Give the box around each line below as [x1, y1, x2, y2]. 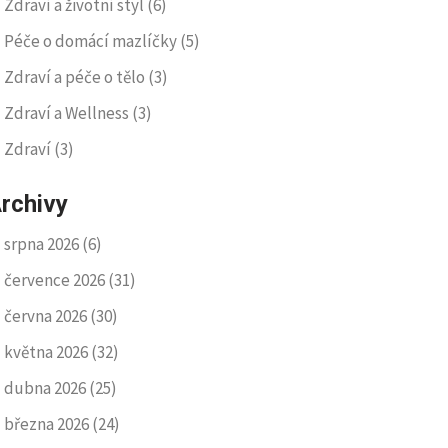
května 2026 [4, 341, 91, 363]
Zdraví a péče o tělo [4, 66, 148, 88]
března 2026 [4, 413, 92, 435]
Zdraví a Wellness [4, 102, 132, 124]
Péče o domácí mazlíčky [4, 30, 180, 52]
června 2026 [4, 305, 90, 327]
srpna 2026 [4, 233, 82, 255]
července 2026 [4, 269, 108, 291]
